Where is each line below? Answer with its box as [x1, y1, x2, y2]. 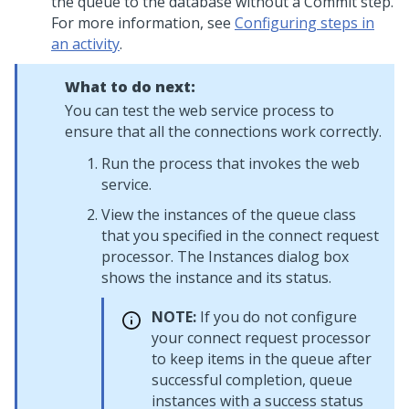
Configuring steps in [235, 13, 374, 33]
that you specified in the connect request [101, 225, 379, 246]
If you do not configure [196, 307, 357, 327]
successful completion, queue [152, 370, 352, 390]
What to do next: [65, 77, 195, 97]
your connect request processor [152, 328, 371, 348]
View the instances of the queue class [101, 204, 356, 225]
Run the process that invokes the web [101, 153, 360, 173]
